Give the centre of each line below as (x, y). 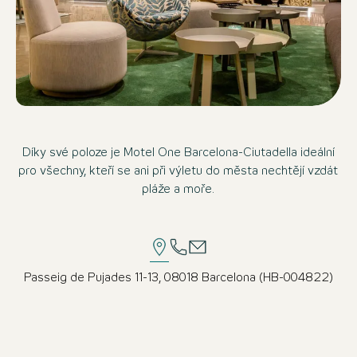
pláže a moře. (178, 189)
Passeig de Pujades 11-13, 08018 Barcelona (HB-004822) (178, 278)
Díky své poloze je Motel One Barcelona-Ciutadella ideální (178, 153)
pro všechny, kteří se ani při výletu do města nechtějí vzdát (178, 171)
